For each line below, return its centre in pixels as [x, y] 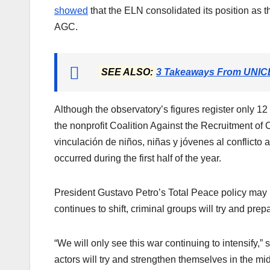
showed [71, 11]
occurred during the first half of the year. [138, 159]
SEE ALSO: [127, 72]
